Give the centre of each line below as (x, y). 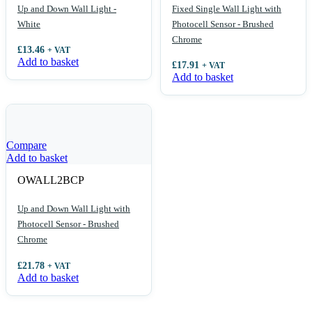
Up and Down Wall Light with (74, 209)
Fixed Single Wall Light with (227, 8)
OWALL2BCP (51, 180)
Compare (26, 146)
